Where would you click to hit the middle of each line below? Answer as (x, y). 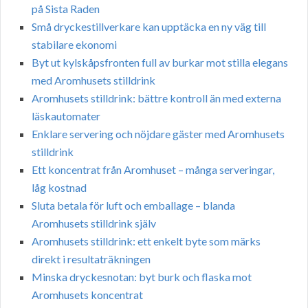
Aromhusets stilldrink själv (94, 223)
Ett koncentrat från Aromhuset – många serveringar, (153, 170)
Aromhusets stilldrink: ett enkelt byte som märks (146, 241)
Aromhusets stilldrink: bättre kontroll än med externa (156, 98)
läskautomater (66, 116)
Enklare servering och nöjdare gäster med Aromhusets (158, 134)
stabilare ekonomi (74, 45)
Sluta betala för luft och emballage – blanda (133, 206)
